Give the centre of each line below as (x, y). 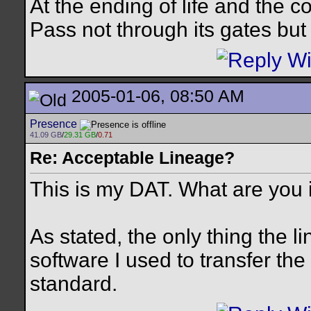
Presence (53, 124)
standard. (74, 284)
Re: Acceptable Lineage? (132, 158)
